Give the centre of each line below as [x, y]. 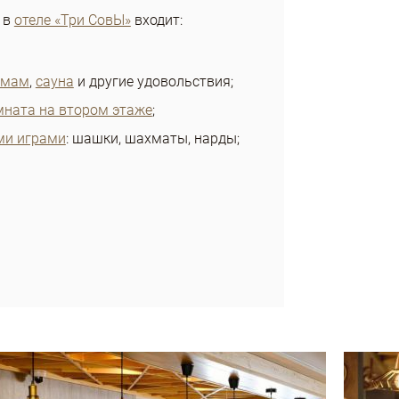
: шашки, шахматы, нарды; [152, 138]
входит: [156, 20]
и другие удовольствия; [153, 81]
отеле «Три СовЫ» [72, 20]
